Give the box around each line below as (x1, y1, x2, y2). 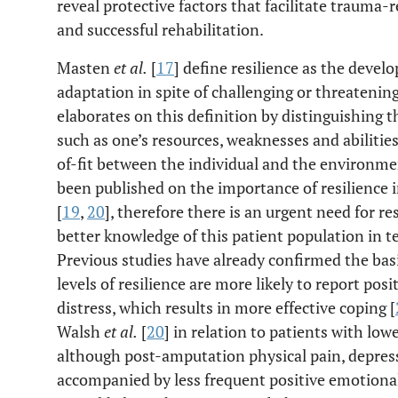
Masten (57, 57, 114, 78)
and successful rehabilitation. (57, 19, 264, 40)
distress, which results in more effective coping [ (57, 297, 395, 318)
